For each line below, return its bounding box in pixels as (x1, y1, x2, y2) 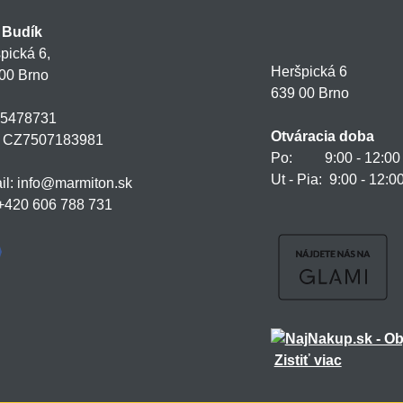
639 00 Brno (270, 85, 349, 101)
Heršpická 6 (270, 64, 347, 79)
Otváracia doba (270, 129, 374, 144)
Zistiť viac (273, 353, 342, 368)
